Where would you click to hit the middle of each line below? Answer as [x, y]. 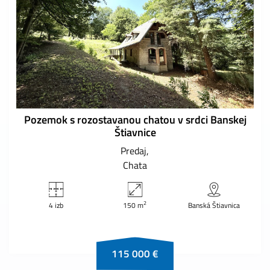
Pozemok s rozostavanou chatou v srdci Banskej [135, 119]
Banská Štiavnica [214, 205]
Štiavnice [135, 132]
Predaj [133, 150]
